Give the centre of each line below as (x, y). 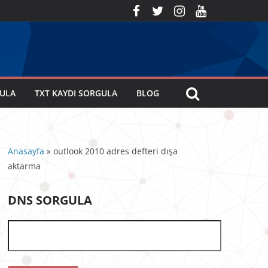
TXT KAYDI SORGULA (76, 93)
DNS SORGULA (50, 200)
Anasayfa (26, 151)
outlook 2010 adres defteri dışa (114, 151)
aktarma (24, 166)
